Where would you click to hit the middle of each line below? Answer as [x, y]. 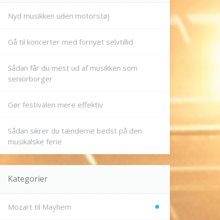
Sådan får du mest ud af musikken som [73, 68]
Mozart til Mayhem [40, 207]
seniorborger [30, 78]
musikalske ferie [35, 141]
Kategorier [28, 179]
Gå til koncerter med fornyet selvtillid [70, 41]
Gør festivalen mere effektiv [55, 104]
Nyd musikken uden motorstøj [59, 15]
